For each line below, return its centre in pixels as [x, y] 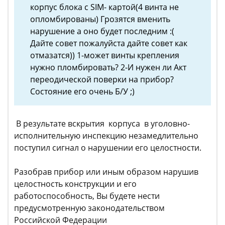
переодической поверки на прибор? [102, 80]
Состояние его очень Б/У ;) [82, 92]
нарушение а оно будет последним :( [102, 31]
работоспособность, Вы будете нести [87, 196]
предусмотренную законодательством [89, 208]
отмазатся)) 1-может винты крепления [105, 55]
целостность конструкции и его [75, 184]
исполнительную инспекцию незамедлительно [106, 136]
